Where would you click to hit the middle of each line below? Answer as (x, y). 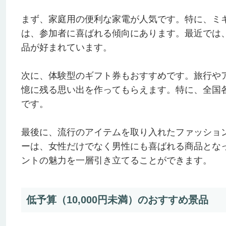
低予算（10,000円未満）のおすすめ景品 (117, 200)
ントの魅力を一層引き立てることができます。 (117, 160)
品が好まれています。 (67, 47)
